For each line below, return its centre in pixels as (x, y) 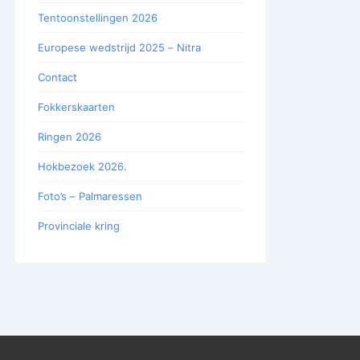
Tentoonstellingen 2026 (98, 17)
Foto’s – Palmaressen (90, 196)
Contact (57, 77)
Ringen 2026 (70, 136)
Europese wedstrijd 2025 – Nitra (119, 47)
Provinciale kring (79, 225)
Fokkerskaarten (76, 106)
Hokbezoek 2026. (82, 166)
